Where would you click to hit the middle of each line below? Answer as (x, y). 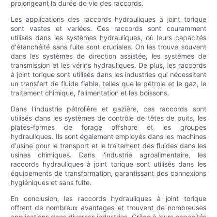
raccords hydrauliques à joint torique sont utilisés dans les (108, 164)
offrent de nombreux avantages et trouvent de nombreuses (108, 208)
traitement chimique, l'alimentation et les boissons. (90, 93)
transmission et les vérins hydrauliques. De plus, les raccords (108, 65)
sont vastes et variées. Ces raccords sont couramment (108, 29)
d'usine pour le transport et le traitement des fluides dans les (108, 146)
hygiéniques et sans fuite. (51, 183)
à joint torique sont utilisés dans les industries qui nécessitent (108, 75)
